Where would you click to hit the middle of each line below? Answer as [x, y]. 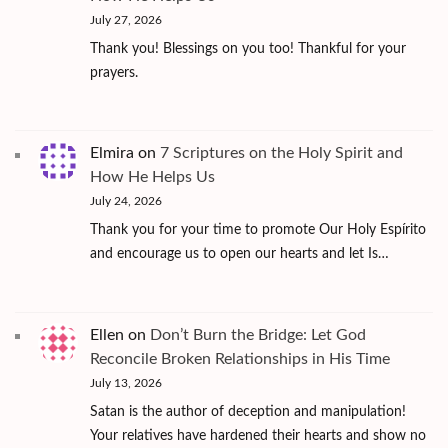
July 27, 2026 [126, 19]
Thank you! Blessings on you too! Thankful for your [248, 48]
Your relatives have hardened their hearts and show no [258, 435]
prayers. [114, 72]
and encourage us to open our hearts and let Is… [239, 254]
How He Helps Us [152, 177]
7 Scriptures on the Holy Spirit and [281, 153]
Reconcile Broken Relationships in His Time [240, 358]
